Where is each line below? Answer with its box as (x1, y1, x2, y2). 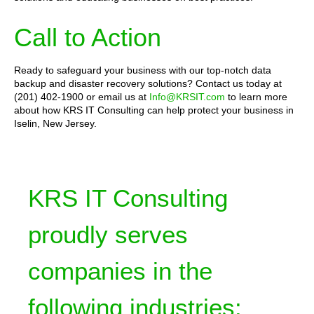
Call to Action (14, 23, 161, 52)
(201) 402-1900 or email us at (14, 91, 149, 102)
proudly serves (28, 221, 188, 248)
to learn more (225, 91, 287, 102)
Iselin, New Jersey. (14, 118, 97, 129)
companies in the (28, 258, 212, 285)
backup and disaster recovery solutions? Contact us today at (14, 78, 282, 89)
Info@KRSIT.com (149, 91, 225, 102)
